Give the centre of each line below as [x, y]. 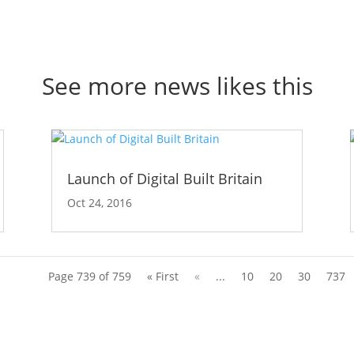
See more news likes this [177, 86]
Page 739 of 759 [89, 276]
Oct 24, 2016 [99, 202]
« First [162, 276]
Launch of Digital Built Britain [164, 178]
